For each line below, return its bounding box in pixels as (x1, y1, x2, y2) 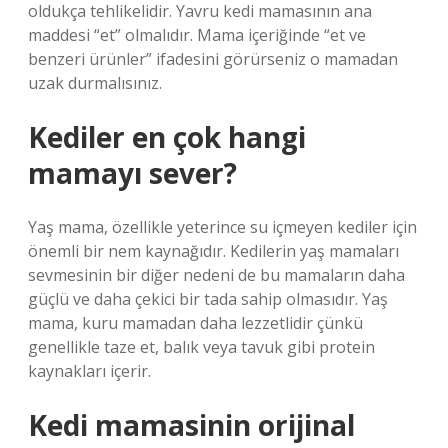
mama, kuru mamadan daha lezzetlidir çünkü (28, 312, 363, 334)
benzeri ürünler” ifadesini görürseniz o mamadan (28, 48, 398, 70)
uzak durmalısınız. (28, 72, 162, 94)
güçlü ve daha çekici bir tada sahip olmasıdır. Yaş (28, 288, 388, 310)
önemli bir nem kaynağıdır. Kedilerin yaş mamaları (28, 240, 399, 262)
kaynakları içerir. (28, 360, 151, 382)
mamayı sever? (28, 154, 237, 192)
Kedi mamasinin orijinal (28, 406, 355, 444)
